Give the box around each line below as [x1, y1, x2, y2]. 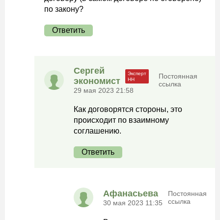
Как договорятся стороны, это [74, 105, 182, 113]
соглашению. [74, 127, 121, 135]
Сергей [74, 66, 105, 76]
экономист [74, 76, 120, 86]
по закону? [44, 5, 83, 13]
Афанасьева [103, 188, 158, 198]
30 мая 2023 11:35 [103, 198, 163, 207]
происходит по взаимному [74, 116, 169, 124]
